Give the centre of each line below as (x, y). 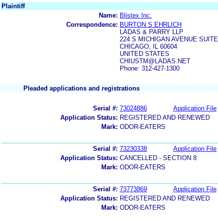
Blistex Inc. (136, 15)
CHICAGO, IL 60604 (148, 46)
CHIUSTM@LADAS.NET (155, 61)
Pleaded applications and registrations (82, 88)
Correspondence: (92, 24)
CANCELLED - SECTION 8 (158, 158)
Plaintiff (13, 6)
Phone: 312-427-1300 (150, 68)
